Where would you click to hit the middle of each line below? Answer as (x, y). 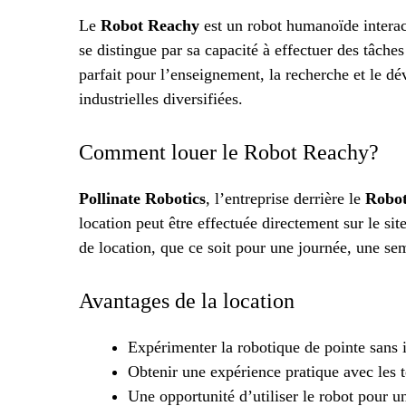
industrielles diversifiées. (161, 99)
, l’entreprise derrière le (285, 199)
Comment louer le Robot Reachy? (229, 153)
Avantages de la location (187, 301)
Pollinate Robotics (142, 199)
